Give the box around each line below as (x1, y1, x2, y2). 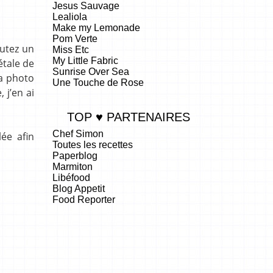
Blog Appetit (52, 183, 105, 194)
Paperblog (52, 150, 97, 161)
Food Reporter (52, 194, 115, 205)
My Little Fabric (52, 55, 118, 66)
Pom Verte (52, 33, 97, 44)
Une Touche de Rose (52, 77, 144, 88)
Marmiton (52, 161, 93, 172)
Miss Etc (52, 44, 89, 55)
